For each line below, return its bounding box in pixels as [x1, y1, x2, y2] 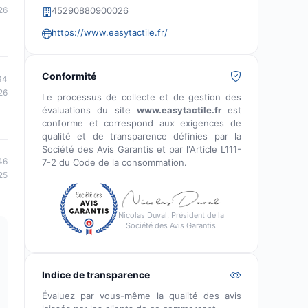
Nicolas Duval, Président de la [118, 210, 224, 221]
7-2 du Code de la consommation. [42, 157, 187, 168]
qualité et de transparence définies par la [42, 131, 241, 142]
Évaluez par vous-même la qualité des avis [42, 290, 241, 301]
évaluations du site [42, 104, 137, 115]
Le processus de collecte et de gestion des [42, 91, 241, 102]
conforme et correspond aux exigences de [42, 118, 241, 129]
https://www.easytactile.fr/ [52, 27, 168, 38]
